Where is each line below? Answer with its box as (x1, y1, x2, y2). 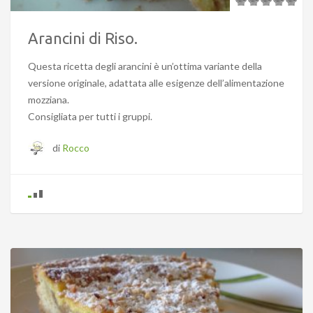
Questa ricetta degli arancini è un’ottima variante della (28, 60, 262, 73)
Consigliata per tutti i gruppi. (28, 110, 152, 123)
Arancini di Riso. (28, 29, 138, 48)
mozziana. (28, 94, 69, 106)
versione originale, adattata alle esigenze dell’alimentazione (28, 77, 284, 89)
